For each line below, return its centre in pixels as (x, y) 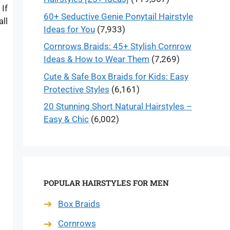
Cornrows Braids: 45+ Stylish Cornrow (117, 46)
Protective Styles (76, 89)
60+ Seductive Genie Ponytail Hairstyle (118, 16)
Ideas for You (69, 29)
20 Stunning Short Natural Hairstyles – (118, 106)
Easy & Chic (66, 119)
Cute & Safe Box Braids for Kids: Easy (116, 76)
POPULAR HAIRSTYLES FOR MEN (106, 183)
